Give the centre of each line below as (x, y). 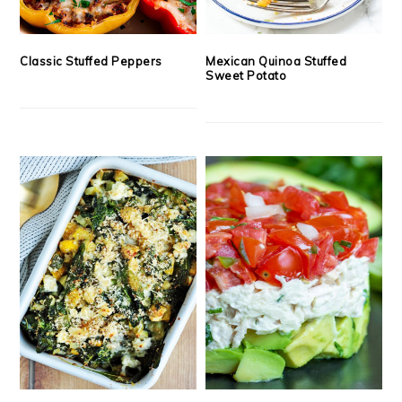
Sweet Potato (246, 75)
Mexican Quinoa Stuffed (276, 61)
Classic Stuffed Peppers (91, 61)
